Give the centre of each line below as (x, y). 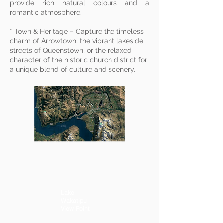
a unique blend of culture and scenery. (73, 69)
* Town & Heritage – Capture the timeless (77, 31)
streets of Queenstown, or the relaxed (71, 50)
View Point (75, 208)
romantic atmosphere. (46, 12)
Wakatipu (74, 200)
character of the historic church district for (79, 60)
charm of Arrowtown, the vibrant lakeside (77, 41)
